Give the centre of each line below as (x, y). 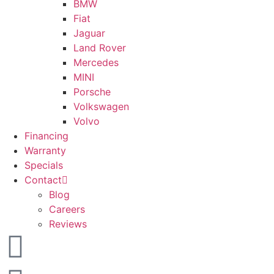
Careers (67, 209)
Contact (43, 180)
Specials (44, 165)
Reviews (68, 224)
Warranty (45, 151)
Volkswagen (101, 107)
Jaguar (89, 33)
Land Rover (100, 48)
